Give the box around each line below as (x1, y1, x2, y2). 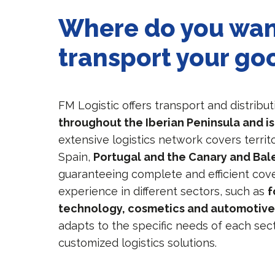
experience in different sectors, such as (58, 185, 268, 198)
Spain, (58, 150, 94, 164)
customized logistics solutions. (58, 236, 217, 250)
